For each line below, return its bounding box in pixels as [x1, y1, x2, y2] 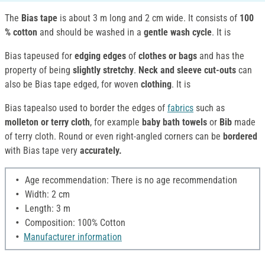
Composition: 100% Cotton [22, 217, 125, 229]
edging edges [75, 50, 126, 62]
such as [193, 102, 225, 114]
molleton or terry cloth [5, 117, 90, 128]
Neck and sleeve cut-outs [138, 64, 236, 76]
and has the [197, 50, 244, 62]
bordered [223, 131, 257, 143]
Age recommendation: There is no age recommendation [22, 174, 237, 186]
